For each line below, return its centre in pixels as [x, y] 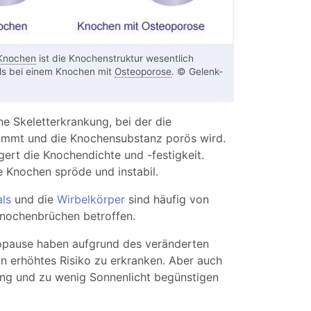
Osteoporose [143, 72]
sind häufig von [167, 200]
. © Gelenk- [197, 72]
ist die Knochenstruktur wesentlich [115, 59]
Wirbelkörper [91, 200]
